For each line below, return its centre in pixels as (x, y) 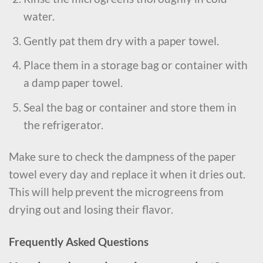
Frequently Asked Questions (79, 242)
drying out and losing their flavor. (91, 210)
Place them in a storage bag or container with (135, 65)
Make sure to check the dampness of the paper (122, 157)
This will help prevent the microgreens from (116, 192)
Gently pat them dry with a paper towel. (121, 41)
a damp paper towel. (73, 83)
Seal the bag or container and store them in (130, 107)
